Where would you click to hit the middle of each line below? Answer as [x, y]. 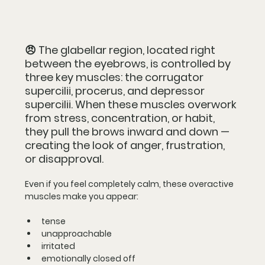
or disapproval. [64, 159]
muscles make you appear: [82, 196]
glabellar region [101, 50]
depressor [179, 91]
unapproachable [77, 233]
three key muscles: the [85, 77]
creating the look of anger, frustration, [126, 145]
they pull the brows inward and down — [128, 131]
